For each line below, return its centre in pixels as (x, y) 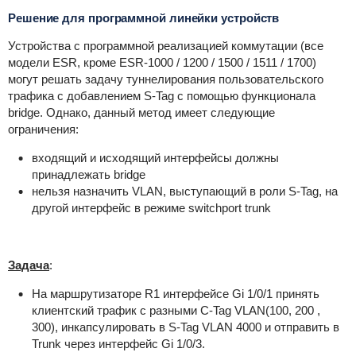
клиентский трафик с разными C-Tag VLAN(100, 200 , (176, 310)
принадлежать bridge (88, 174)
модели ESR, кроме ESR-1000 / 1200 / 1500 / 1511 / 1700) (162, 62)
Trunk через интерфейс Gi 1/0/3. (118, 343)
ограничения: (43, 129)
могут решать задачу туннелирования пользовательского (165, 79)
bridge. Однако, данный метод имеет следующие (141, 112)
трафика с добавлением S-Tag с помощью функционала (161, 95)
